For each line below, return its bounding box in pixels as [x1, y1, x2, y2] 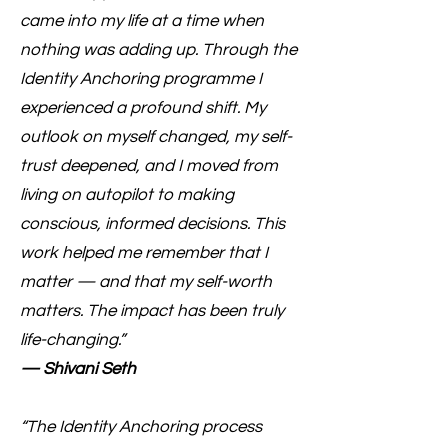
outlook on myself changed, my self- [20, 127, 292, 146]
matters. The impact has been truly [20, 301, 284, 320]
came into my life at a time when [20, 11, 264, 30]
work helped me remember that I [20, 243, 268, 262]
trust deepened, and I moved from [20, 156, 278, 175]
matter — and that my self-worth [20, 272, 272, 291]
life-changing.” [20, 330, 125, 349]
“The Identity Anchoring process [20, 417, 262, 436]
